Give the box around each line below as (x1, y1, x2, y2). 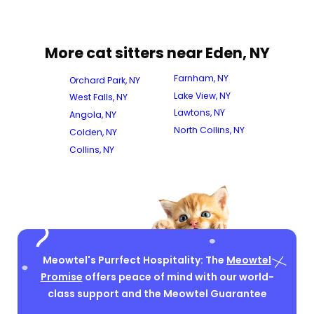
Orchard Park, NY (69, 74, 140, 86)
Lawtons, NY (174, 107, 225, 119)
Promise (40, 270, 83, 285)
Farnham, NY (174, 71, 228, 84)
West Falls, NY (69, 91, 128, 104)
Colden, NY (69, 125, 117, 138)
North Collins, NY (174, 124, 245, 137)
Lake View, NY (174, 89, 231, 102)
